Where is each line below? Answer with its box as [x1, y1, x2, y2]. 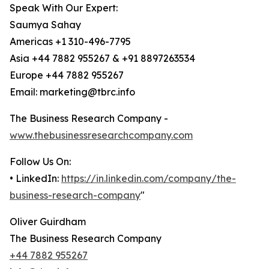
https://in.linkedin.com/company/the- [61, 172, 236, 185]
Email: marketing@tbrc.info [10, 86, 135, 98]
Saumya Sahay [10, 19, 81, 31]
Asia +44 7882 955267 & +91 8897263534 [10, 52, 195, 65]
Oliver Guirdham [10, 216, 86, 228]
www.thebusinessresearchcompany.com [10, 129, 193, 142]
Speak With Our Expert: [10, 2, 118, 14]
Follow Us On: [10, 156, 71, 168]
